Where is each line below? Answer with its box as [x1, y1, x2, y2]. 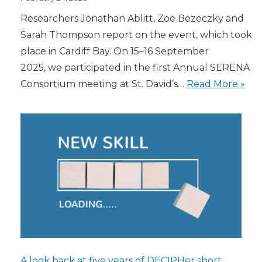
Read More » [187, 78, 245, 90]
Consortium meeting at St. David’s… [20, 78, 187, 90]
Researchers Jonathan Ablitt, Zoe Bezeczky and [20, 13, 244, 25]
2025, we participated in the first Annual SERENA [20, 62, 252, 74]
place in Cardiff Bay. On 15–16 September [20, 46, 209, 57]
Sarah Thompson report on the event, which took [20, 29, 252, 41]
